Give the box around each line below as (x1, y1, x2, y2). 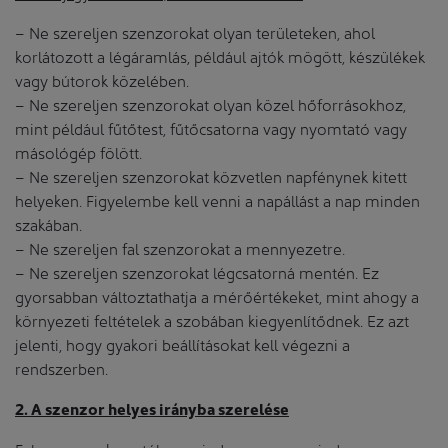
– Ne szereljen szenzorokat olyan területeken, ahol (15, 20, 375, 42)
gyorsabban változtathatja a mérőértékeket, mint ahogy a (15, 284, 419, 306)
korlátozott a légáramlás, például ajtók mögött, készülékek (15, 44, 425, 66)
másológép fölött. (15, 140, 142, 162)
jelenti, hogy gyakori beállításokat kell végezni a (15, 332, 350, 354)
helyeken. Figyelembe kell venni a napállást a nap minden (15, 188, 420, 210)
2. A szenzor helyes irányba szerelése (15, 397, 289, 419)
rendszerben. (15, 356, 108, 378)
